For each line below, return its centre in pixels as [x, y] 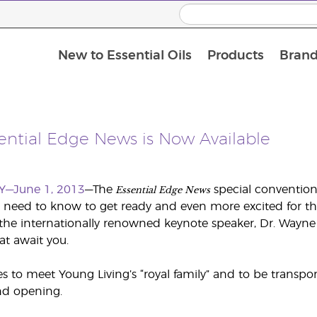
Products [235, 56]
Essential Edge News [161, 189]
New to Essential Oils [125, 56]
